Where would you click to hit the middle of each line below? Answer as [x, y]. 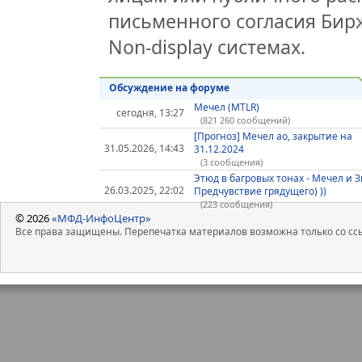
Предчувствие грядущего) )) [260, 191]
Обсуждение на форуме [169, 88]
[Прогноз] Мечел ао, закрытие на [273, 136]
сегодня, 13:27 [151, 112]
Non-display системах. [207, 46]
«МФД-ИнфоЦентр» [101, 218]
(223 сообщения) [236, 204]
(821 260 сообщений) [245, 120]
